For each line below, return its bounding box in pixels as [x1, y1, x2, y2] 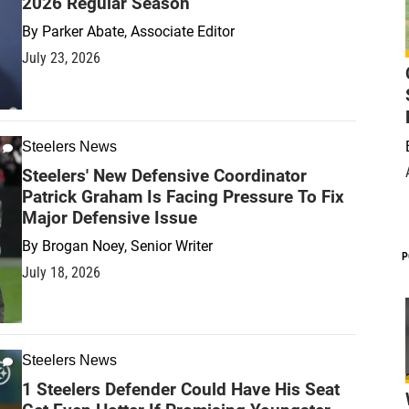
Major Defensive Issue [22, 206, 197, 228]
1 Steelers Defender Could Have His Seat [22, 379, 340, 401]
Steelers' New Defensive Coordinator [22, 164, 307, 186]
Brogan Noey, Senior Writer [42, 236, 213, 255]
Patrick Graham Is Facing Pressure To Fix [22, 185, 344, 207]
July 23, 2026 [22, 48, 100, 67]
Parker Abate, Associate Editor [42, 22, 235, 40]
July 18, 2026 [22, 263, 100, 281]
